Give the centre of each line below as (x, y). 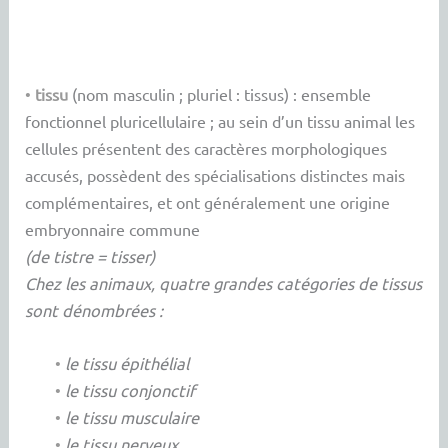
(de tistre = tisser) (90, 255)
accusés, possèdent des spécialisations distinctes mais (215, 174)
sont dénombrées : (94, 309)
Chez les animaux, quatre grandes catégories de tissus (224, 282)
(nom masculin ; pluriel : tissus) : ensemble (220, 93)
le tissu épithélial (127, 363)
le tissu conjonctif (130, 390)
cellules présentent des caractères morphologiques (206, 147)
